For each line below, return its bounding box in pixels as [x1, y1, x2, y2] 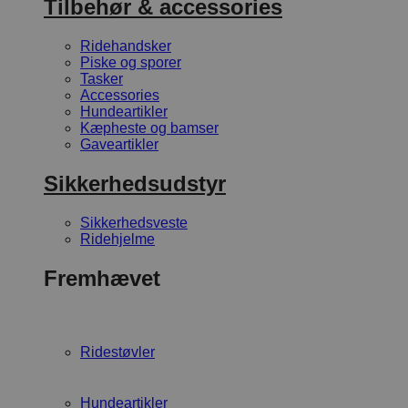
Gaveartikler [80, 137, 158, 153]
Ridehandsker [80, 38, 171, 55]
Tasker [80, 71, 123, 87]
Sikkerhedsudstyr [44, 171, 226, 197]
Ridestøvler [80, 344, 155, 360]
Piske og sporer [80, 55, 181, 71]
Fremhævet [44, 266, 160, 291]
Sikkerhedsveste [80, 215, 188, 231]
